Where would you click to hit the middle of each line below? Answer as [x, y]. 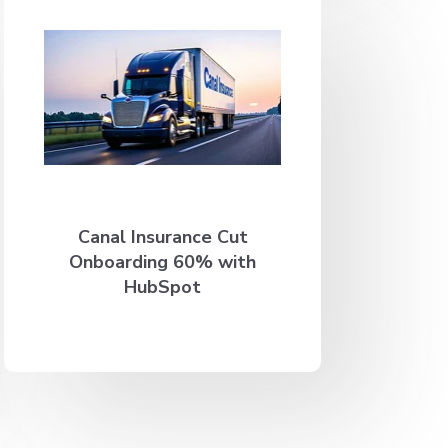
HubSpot [163, 286]
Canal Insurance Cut [162, 236]
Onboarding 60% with [163, 261]
